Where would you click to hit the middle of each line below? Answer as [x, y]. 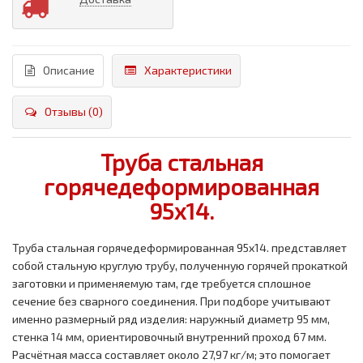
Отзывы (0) [74, 112]
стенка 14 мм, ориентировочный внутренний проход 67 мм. [169, 337]
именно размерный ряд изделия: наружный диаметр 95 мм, [171, 319]
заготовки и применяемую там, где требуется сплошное [162, 284]
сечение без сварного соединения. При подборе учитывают [171, 301]
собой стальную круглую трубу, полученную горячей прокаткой [180, 266]
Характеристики [188, 70]
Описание [69, 70]
